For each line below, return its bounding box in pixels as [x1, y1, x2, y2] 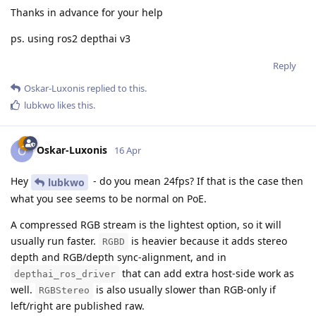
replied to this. [85, 82, 147, 95]
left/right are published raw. [11, 299, 145, 313]
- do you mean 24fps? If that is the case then [90, 174, 303, 188]
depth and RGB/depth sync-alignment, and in [11, 250, 226, 265]
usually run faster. [11, 234, 99, 248]
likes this [55, 99, 93, 112]
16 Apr [114, 144, 141, 157]
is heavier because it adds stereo [128, 234, 287, 248]
